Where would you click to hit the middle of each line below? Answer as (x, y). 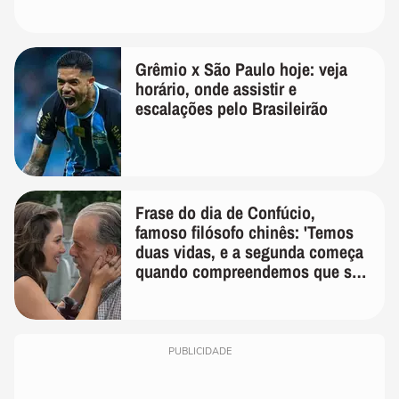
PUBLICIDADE (199, 351)
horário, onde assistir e (216, 88)
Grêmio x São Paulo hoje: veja (241, 69)
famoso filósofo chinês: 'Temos (244, 232)
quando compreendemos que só (248, 271)
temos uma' (176, 290)
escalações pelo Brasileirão (232, 108)
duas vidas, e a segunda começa (249, 251)
